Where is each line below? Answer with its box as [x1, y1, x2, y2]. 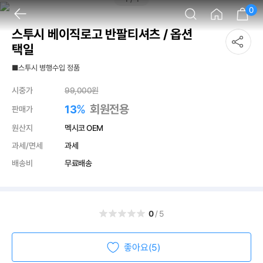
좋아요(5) [124, 241, 160, 253]
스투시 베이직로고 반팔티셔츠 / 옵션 [12, 26, 193, 42]
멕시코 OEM [65, 123, 103, 133]
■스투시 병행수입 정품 [12, 63, 80, 72]
